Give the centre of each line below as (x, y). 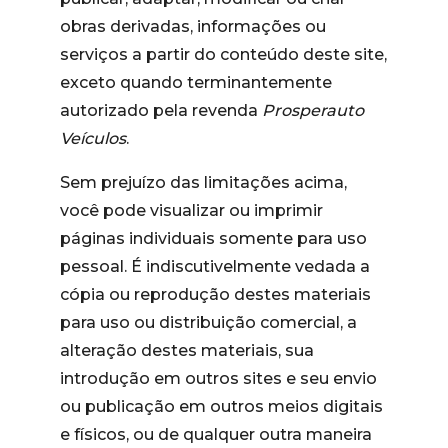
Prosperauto (313, 110)
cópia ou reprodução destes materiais (215, 294)
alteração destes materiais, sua (187, 350)
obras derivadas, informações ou (193, 26)
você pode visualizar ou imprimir (191, 210)
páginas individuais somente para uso (213, 238)
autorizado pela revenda (161, 110)
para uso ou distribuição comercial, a (208, 322)
